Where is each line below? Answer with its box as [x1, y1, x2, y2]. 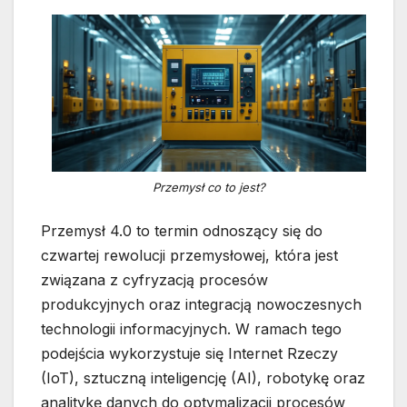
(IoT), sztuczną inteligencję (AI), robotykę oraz [41, 369, 365, 388]
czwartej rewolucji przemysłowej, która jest [41, 246, 338, 265]
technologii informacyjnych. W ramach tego [41, 320, 342, 339]
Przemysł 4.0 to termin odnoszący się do [41, 222, 323, 241]
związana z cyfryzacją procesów [41, 271, 268, 290]
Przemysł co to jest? [153, 179, 265, 194]
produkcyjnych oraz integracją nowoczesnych [41, 295, 362, 314]
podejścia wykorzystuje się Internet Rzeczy [41, 344, 338, 363]
